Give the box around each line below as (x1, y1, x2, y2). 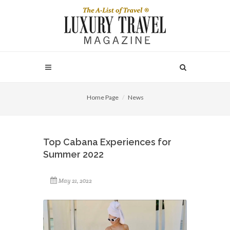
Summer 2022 (43, 149, 104, 160)
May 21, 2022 (59, 177, 92, 184)
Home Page (86, 93, 119, 101)
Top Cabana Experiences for (43, 137, 171, 147)
